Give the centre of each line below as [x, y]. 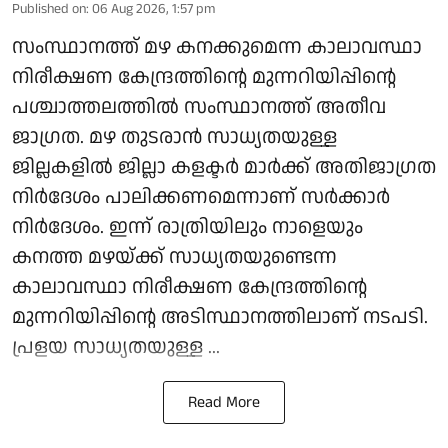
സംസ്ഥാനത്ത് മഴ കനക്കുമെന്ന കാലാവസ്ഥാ [217, 47]
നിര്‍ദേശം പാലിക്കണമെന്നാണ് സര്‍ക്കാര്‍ [201, 197]
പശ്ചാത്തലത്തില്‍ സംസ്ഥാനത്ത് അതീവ [199, 107]
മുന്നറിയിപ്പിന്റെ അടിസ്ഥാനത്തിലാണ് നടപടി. [220, 317]
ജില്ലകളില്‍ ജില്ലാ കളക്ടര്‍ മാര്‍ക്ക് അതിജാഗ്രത [224, 167]
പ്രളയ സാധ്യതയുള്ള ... [116, 347]
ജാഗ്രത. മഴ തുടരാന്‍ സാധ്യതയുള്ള [174, 137]
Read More [224, 403]
